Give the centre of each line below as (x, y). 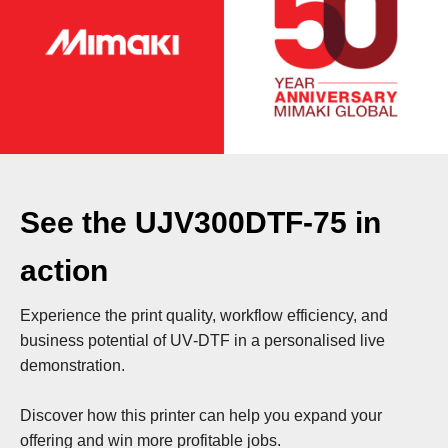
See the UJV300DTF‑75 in (200, 223)
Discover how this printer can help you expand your (201, 416)
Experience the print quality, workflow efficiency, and (204, 316)
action (64, 271)
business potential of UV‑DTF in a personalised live (202, 341)
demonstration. (72, 366)
